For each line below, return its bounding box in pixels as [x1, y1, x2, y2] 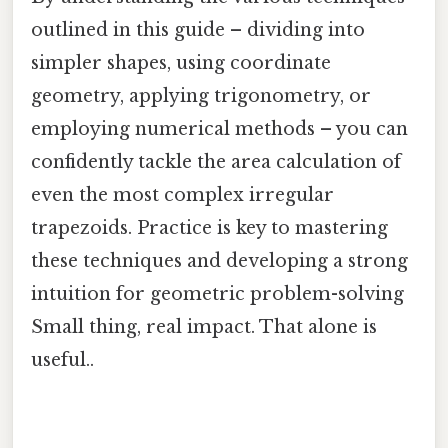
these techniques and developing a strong [31, 250, 408, 273]
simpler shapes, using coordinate [31, 52, 331, 75]
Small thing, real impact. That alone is [31, 316, 377, 339]
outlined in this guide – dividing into [31, 19, 365, 42]
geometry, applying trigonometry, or [31, 85, 371, 108]
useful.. [31, 349, 94, 372]
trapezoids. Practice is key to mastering [31, 217, 388, 240]
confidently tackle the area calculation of [31, 151, 401, 174]
